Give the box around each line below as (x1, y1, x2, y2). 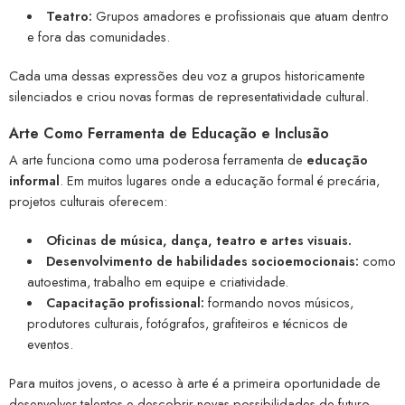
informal (9, 170, 60, 190)
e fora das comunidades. (27, 26, 170, 46)
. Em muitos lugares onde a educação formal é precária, (60, 170, 380, 190)
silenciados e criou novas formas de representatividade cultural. (9, 86, 369, 106)
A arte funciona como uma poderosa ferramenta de (9, 149, 306, 169)
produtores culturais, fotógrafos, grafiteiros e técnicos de (27, 313, 348, 333)
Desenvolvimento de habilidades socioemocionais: (45, 250, 359, 270)
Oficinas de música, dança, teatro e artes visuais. (45, 230, 352, 250)
